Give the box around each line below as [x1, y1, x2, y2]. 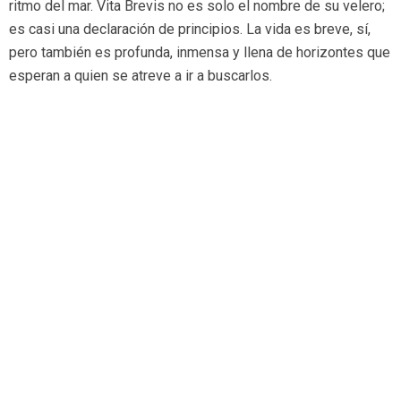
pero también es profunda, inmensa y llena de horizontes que [9, 44, 390, 62]
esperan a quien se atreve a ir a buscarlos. [9, 67, 272, 85]
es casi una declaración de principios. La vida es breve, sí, [9, 21, 371, 38]
